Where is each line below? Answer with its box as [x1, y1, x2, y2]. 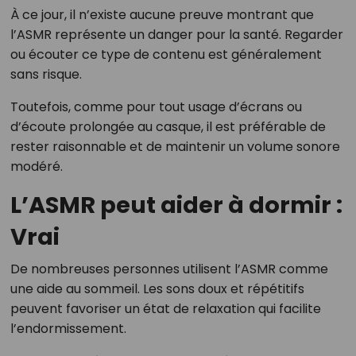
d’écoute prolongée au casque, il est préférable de [10, 118, 326, 137]
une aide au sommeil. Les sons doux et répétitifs [10, 280, 304, 299]
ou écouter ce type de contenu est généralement [10, 45, 322, 64]
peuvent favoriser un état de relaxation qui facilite [10, 300, 321, 319]
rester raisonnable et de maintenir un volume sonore [10, 137, 340, 157]
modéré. [10, 157, 63, 176]
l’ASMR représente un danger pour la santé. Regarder [10, 25, 343, 44]
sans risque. [10, 65, 82, 84]
